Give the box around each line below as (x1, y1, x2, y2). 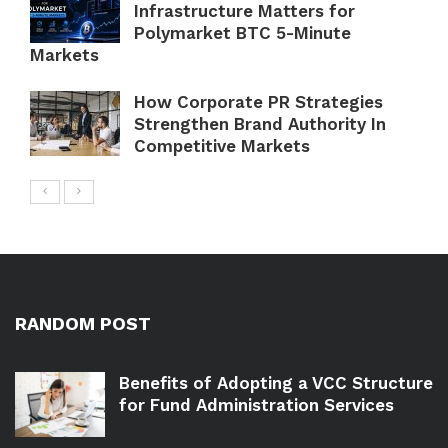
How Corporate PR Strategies (134, 91, 383, 112)
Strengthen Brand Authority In (134, 113, 386, 134)
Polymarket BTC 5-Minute (134, 22, 351, 43)
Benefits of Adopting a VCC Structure (119, 372, 433, 393)
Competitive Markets (134, 135, 310, 156)
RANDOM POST (15, 312, 151, 334)
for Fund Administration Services (119, 394, 394, 415)
